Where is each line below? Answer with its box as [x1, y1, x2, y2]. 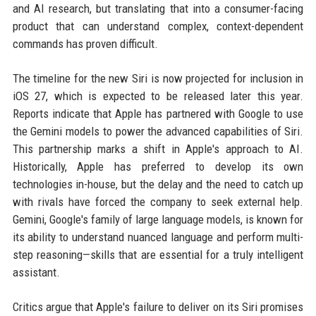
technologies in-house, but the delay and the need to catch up [12, 177, 304, 192]
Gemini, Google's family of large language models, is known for [12, 212, 304, 227]
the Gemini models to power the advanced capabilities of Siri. [12, 124, 304, 139]
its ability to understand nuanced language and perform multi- [12, 230, 304, 245]
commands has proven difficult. [12, 37, 158, 51]
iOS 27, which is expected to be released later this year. [12, 89, 304, 104]
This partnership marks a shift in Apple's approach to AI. [12, 142, 304, 157]
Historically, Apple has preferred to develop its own [12, 159, 304, 174]
